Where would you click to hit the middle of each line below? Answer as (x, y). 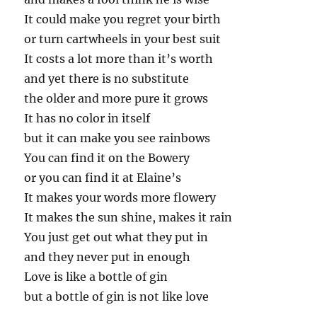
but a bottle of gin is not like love (117, 297)
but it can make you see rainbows (117, 138)
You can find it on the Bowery (107, 158)
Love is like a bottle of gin (96, 277)
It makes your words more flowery (120, 198)
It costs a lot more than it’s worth (119, 59)
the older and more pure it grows (116, 99)
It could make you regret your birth (123, 19)
